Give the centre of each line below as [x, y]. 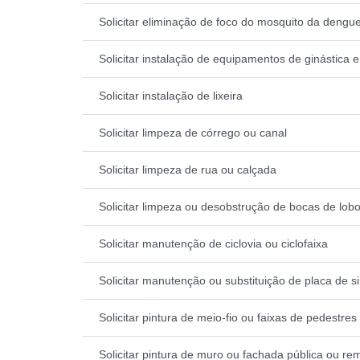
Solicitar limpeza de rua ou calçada [188, 169]
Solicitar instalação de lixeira [171, 95]
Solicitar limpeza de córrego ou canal [193, 132]
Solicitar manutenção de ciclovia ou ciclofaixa [213, 243]
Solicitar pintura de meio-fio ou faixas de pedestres [228, 317]
